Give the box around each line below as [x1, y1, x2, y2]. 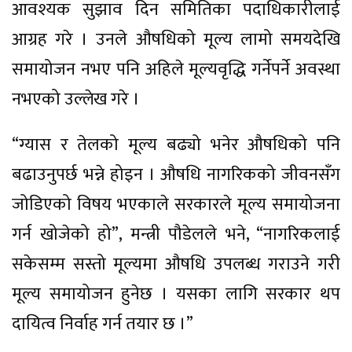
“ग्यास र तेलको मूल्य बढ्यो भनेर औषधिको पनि [12, 130, 340, 159]
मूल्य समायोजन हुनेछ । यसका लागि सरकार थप [12, 279, 340, 309]
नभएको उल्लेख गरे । [12, 84, 140, 114]
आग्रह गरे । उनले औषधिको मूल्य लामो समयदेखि [12, 24, 340, 54]
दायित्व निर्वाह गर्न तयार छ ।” [12, 309, 193, 339]
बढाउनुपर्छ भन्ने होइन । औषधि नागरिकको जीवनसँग [12, 159, 340, 189]
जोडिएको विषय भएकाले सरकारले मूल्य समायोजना [12, 189, 340, 219]
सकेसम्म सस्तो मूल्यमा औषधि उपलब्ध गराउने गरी [12, 249, 340, 279]
